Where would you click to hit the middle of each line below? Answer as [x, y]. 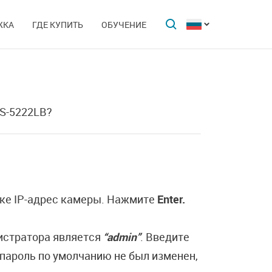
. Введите [165, 237]
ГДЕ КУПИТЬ [58, 25]
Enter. [171, 199]
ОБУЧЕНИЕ [124, 25]
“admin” [122, 237]
